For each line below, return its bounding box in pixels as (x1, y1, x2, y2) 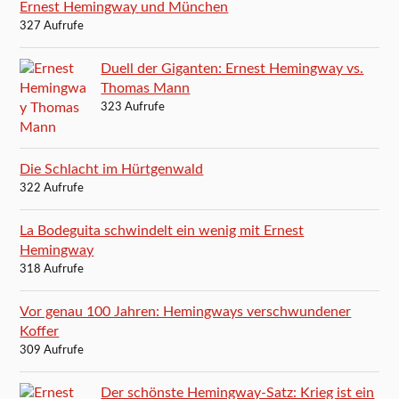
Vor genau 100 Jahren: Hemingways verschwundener (20, 304, 352, 319)
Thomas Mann (101, 80, 191, 95)
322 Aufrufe (20, 182, 85, 194)
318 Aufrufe (20, 263, 85, 275)
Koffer (20, 323, 60, 338)
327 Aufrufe (20, 20, 85, 32)
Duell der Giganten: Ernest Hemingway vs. (101, 61, 364, 76)
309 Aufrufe (20, 344, 85, 356)
